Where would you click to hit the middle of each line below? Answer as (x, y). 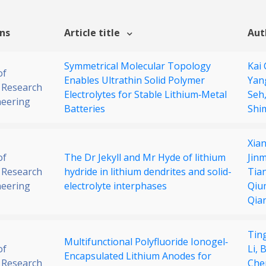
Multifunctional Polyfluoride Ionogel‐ (146, 242)
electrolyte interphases (115, 186)
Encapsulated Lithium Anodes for (138, 256)
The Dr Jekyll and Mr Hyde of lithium (145, 158)
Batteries (85, 109)
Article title (93, 33)
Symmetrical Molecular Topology (137, 66)
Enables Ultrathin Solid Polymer (134, 80)
